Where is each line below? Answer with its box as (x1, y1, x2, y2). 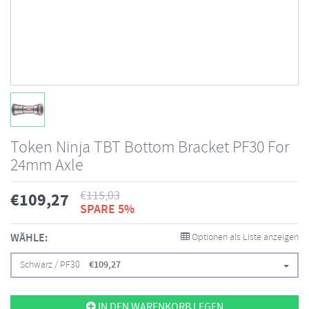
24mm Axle (10, 154, 83, 177)
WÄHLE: (10, 231, 48, 246)
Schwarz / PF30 (20, 259, 80, 272)
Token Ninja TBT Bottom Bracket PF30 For (10, 137, 290, 159)
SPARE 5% (80, 201, 134, 218)
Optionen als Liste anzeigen (190, 231, 299, 244)
